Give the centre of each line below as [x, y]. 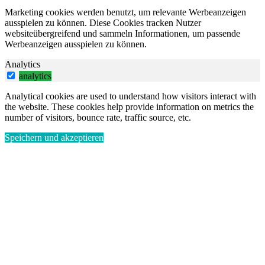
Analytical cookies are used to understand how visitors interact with [130, 96]
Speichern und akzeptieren [54, 138]
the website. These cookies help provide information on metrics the [129, 107]
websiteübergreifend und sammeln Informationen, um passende [122, 34]
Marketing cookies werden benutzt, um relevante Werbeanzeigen [125, 12]
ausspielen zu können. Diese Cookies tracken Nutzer [103, 23]
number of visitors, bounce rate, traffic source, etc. [98, 118]
